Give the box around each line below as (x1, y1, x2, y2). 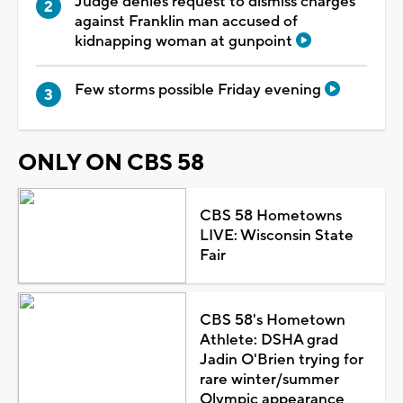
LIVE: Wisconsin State (199, 226, 354, 246)
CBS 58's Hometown (199, 310, 345, 331)
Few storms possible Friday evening (75, 79, 325, 100)
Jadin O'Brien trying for (199, 350, 363, 371)
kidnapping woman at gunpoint (75, 31, 296, 51)
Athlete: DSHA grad (199, 330, 338, 351)
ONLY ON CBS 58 (18, 148, 204, 178)
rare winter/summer (199, 370, 339, 390)
